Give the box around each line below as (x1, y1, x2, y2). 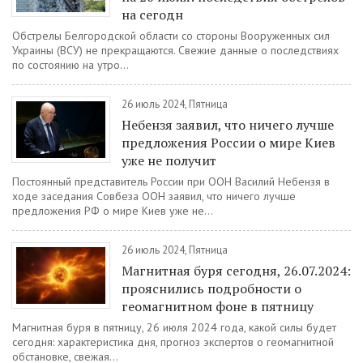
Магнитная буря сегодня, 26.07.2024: (122, 262, 351, 280)
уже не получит (122, 152, 216, 169)
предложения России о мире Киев (122, 134, 335, 152)
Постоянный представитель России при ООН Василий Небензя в (12, 174, 330, 189)
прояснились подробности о (122, 280, 301, 297)
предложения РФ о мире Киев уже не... (12, 203, 213, 218)
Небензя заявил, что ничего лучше (122, 116, 334, 134)
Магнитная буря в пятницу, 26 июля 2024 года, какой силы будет (12, 320, 336, 335)
